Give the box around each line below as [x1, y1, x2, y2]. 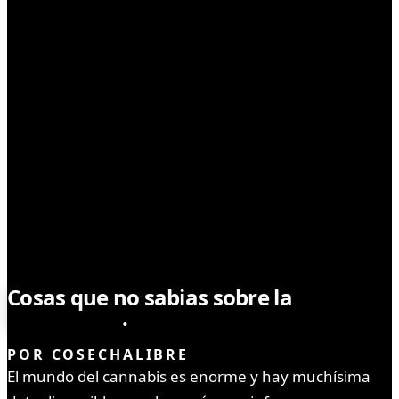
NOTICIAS [20, 248, 110, 269]
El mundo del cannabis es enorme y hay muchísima [7, 366, 370, 387]
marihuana [7, 302, 122, 332]
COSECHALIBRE [51, 345, 190, 365]
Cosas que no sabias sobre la [7, 281, 292, 312]
